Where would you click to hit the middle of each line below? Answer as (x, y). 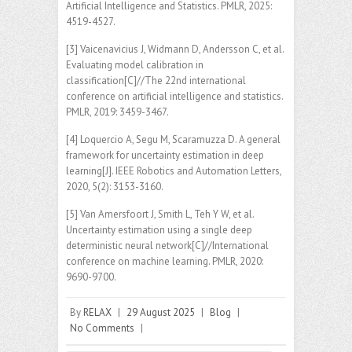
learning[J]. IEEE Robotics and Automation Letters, (174, 170)
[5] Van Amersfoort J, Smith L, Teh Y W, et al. (160, 214)
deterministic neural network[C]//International (167, 245)
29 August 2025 (161, 312)
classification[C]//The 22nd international (156, 80)
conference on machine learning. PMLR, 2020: (165, 261)
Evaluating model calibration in (135, 64)
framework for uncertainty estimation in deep (165, 155)
